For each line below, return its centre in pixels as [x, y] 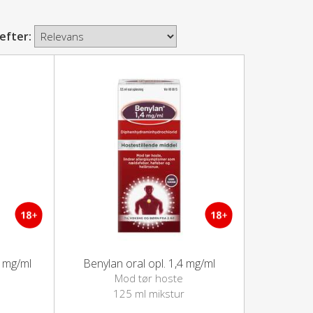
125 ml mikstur [149, 293]
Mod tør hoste [149, 278]
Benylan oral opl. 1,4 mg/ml [149, 263]
